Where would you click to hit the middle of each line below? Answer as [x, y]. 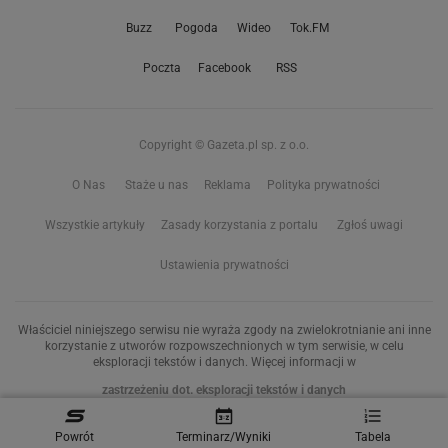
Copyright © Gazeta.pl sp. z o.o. [224, 145]
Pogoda [196, 28]
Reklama [227, 185]
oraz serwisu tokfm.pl [362, 428]
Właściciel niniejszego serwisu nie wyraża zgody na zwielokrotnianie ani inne [224, 330]
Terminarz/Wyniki [224, 437]
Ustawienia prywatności [224, 265]
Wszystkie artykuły [95, 225]
